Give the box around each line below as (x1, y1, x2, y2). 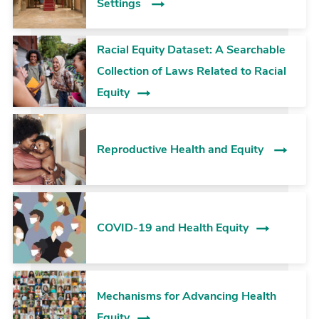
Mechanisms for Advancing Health (96, 288, 276, 305)
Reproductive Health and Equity (96, 141, 266, 157)
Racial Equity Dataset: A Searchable (96, 41, 286, 58)
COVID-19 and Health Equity (96, 219, 249, 236)
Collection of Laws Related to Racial (96, 63, 286, 79)
